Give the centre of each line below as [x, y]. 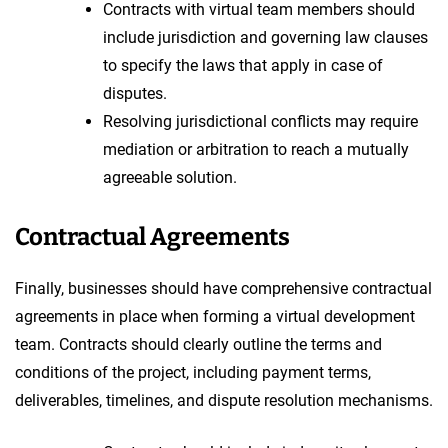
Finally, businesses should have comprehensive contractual [223, 288]
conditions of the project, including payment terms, [193, 372]
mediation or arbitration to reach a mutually [256, 149]
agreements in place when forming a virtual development [215, 316]
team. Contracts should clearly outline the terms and [198, 344]
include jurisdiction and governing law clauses [265, 37]
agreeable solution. [170, 177]
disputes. [135, 93]
